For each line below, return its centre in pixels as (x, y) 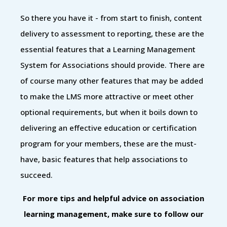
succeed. (36, 175)
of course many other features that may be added (112, 80)
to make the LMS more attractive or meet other (107, 96)
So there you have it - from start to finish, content (111, 17)
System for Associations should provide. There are (112, 65)
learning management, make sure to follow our (113, 214)
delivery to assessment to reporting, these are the (112, 33)
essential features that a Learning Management (108, 49)
